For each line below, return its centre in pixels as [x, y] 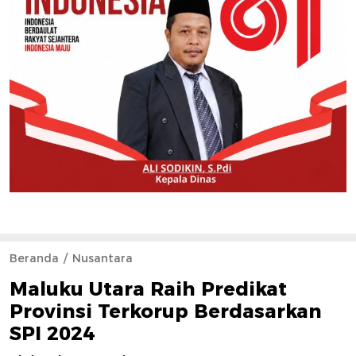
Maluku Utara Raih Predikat [148, 288]
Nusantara [103, 258]
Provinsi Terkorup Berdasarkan [166, 311]
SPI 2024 [52, 333]
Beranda [34, 258]
